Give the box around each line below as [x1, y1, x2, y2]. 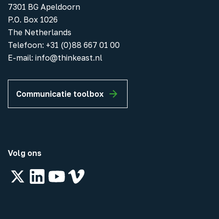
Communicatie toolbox [16, 89, 104, 99]
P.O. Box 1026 [8, 15, 58, 25]
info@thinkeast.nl [35, 53, 102, 63]
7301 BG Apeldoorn [8, 2, 80, 12]
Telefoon [8, 40, 42, 50]
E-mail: [8, 53, 35, 63]
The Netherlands [8, 27, 71, 38]
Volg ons [8, 148, 42, 158]
